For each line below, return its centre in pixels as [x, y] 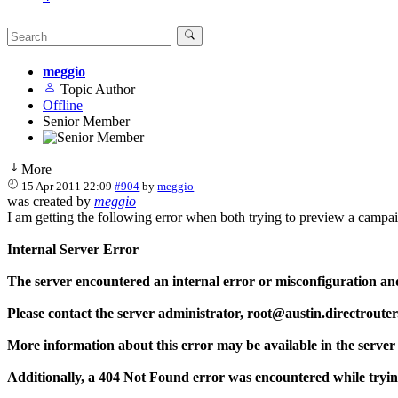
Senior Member [86, 121]
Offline [63, 105]
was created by [51, 201]
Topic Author [98, 89]
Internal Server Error [73, 249]
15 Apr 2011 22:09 [67, 186]
